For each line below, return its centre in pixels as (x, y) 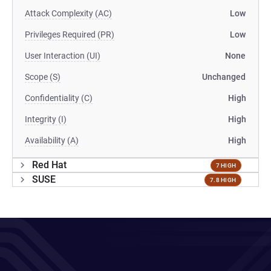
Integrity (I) (46, 119)
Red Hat (49, 165)
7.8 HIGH (223, 180)
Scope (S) (43, 77)
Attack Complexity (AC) (68, 13)
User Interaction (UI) (63, 56)
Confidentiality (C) (59, 98)
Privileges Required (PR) (70, 34)
